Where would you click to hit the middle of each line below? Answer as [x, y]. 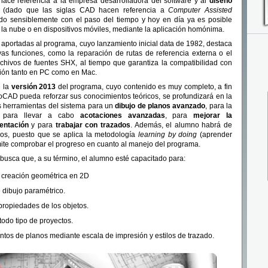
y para [42, 125]
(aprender [215, 135]
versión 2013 [33, 87]
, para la [219, 106]
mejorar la [213, 116]
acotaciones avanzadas [122, 116]
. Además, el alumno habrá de [181, 125]
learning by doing [168, 135]
